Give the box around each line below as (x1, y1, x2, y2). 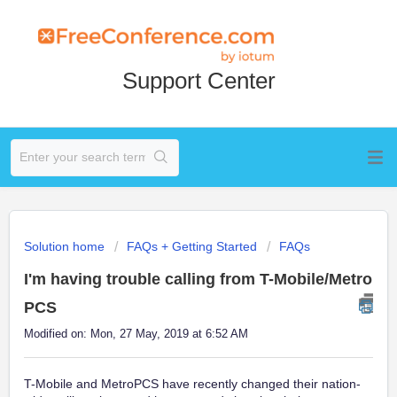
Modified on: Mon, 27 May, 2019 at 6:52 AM (24, 327, 248, 340)
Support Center (121, 66, 276, 94)
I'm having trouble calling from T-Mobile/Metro (24, 270, 372, 288)
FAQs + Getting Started (127, 239, 257, 253)
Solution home (24, 239, 108, 253)
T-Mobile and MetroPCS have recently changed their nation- (24, 377, 361, 392)
